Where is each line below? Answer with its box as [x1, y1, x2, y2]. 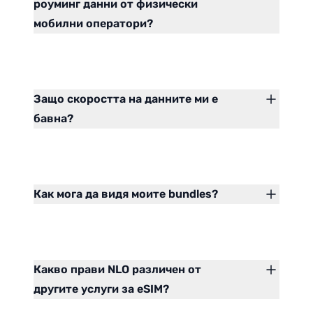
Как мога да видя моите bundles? [34, 187, 218, 201]
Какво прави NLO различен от [34, 263, 201, 277]
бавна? [34, 112, 73, 126]
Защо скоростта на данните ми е [34, 92, 218, 106]
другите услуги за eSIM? [34, 282, 169, 296]
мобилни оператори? [34, 17, 153, 31]
